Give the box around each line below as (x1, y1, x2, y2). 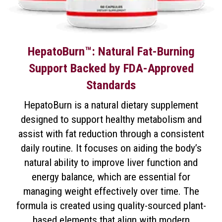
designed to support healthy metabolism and (20, 113, 202, 126)
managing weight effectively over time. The (23, 185, 199, 198)
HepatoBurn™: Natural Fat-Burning (27, 44, 195, 59)
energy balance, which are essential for (32, 170, 190, 183)
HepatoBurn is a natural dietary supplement (24, 99, 198, 111)
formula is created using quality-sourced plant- (16, 199, 206, 212)
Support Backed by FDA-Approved (28, 61, 194, 76)
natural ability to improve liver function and (24, 156, 198, 169)
